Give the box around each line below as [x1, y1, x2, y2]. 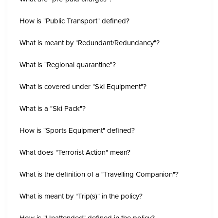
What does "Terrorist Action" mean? [19, 147, 130, 157]
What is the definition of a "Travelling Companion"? [19, 169, 179, 179]
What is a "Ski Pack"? [19, 103, 86, 113]
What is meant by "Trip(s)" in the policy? [19, 191, 143, 201]
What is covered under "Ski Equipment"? [19, 81, 146, 91]
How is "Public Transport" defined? [19, 16, 129, 26]
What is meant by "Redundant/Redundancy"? [19, 37, 160, 48]
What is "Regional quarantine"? [19, 59, 116, 70]
